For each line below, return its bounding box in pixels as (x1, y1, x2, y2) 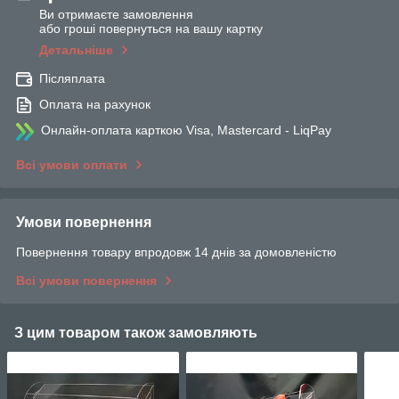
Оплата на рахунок (39, 97, 151, 112)
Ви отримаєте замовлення (39, 7, 193, 22)
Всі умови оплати (16, 158, 127, 173)
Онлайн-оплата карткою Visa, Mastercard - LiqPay (41, 123, 331, 138)
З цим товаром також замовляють (14, 325, 257, 341)
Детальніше (39, 43, 113, 58)
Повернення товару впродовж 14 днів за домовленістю (16, 245, 337, 260)
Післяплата (39, 71, 105, 86)
